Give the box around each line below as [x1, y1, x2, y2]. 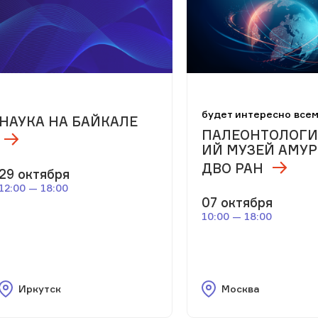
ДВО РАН [202, 160, 264, 176]
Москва [221, 283, 261, 295]
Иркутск [18, 283, 61, 295]
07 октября [202, 194, 273, 211]
